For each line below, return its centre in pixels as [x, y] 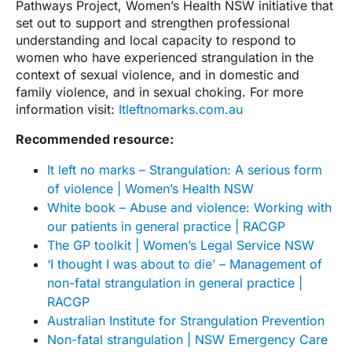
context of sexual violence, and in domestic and [158, 75]
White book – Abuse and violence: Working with [189, 208]
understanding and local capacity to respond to [156, 40]
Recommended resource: [95, 139]
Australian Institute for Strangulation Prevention [186, 321]
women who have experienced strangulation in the [165, 58]
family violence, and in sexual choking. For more [159, 92]
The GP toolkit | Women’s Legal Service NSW [181, 246]
